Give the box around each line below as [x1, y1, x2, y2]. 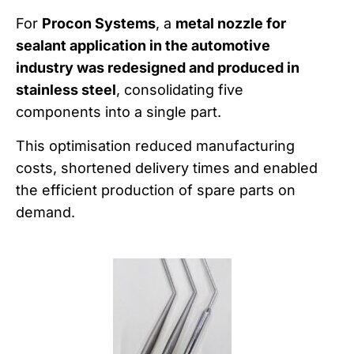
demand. [16, 203, 75, 220]
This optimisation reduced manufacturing [16, 137, 295, 154]
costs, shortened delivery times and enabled [16, 159, 318, 176]
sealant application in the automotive [16, 37, 270, 55]
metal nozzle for [175, 15, 286, 32]
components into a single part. [16, 104, 221, 121]
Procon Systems [42, 15, 156, 32]
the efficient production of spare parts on [16, 181, 296, 198]
